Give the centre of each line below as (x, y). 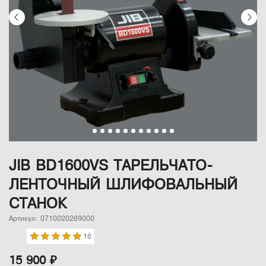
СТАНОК (38, 204)
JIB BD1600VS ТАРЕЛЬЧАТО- (111, 166)
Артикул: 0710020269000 (52, 219)
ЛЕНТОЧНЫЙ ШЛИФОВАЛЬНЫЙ (123, 185)
